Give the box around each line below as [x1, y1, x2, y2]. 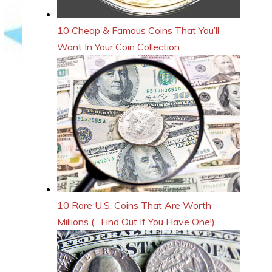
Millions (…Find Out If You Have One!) [57, 216, 215, 228]
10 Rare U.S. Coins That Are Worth [57, 199, 211, 212]
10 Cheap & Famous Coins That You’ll [57, 24, 219, 36]
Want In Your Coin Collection [57, 40, 180, 53]
